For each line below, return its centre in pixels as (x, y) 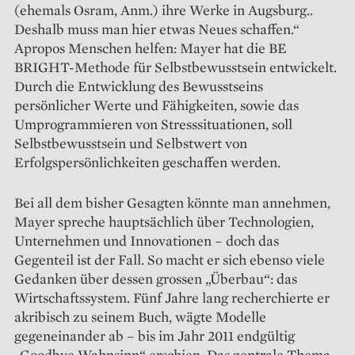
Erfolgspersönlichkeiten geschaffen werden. (147, 162)
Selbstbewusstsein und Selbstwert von (131, 143)
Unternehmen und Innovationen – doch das (147, 240)
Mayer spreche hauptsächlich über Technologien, (164, 221)
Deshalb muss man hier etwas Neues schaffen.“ (157, 29)
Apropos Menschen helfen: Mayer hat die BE (151, 48)
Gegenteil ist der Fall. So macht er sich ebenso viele (170, 259)
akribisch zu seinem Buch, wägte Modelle (140, 316)
